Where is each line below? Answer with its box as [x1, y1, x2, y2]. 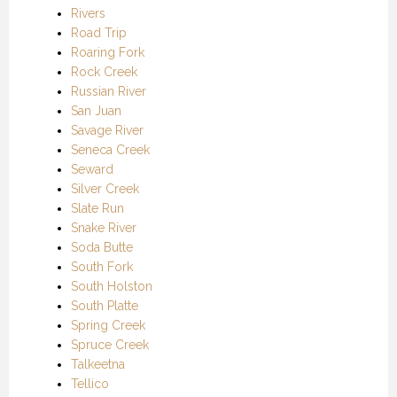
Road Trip [71, 25, 127, 40]
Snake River [71, 220, 136, 235]
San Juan [71, 103, 121, 118]
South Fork [71, 259, 133, 274]
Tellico [71, 376, 109, 391]
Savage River [71, 122, 144, 137]
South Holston [71, 278, 152, 293]
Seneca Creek [71, 142, 150, 157]
